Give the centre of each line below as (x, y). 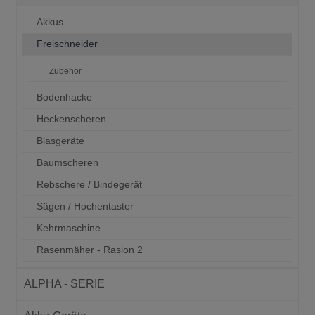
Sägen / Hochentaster (85, 206)
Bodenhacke (64, 97)
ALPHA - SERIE (64, 284)
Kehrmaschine (69, 228)
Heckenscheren (71, 119)
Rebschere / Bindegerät (89, 185)
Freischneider (67, 44)
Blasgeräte (60, 141)
